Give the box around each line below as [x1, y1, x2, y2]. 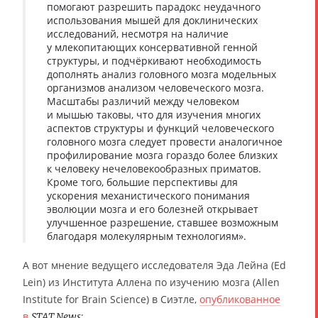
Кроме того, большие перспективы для [47, 175, 238, 189]
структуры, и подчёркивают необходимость [47, 54, 261, 67]
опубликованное [199, 292, 280, 306]
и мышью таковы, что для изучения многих [47, 108, 261, 121]
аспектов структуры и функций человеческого [47, 121, 274, 135]
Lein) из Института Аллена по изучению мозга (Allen [23, 275, 280, 289]
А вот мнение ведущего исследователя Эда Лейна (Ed [23, 258, 286, 272]
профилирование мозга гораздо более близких [47, 148, 278, 162]
